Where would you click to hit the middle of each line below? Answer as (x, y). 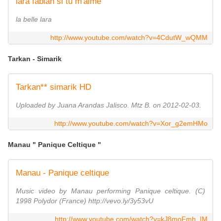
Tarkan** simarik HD (54, 87)
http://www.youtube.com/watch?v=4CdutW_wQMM (129, 38)
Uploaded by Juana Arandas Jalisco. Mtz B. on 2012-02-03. (109, 105)
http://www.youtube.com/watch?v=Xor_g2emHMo (131, 124)
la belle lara (34, 19)
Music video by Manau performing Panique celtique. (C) (110, 191)
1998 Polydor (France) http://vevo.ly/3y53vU (85, 201)
